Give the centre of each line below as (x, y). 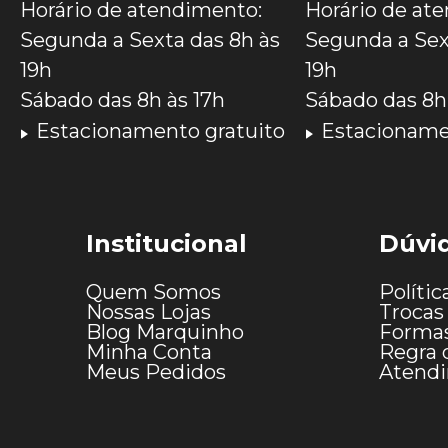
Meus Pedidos (156, 371)
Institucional (166, 243)
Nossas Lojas (148, 311)
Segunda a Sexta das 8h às (150, 39)
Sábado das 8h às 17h (122, 99)
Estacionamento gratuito (160, 130)
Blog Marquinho (165, 331)
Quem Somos (153, 291)
